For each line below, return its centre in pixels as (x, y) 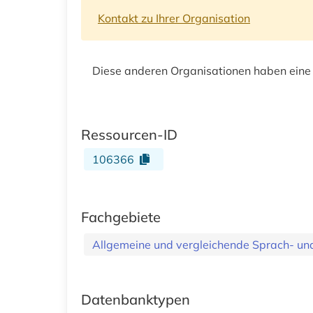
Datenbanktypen (136, 299)
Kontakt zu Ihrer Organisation (174, 18)
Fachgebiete (121, 217)
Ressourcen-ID (129, 134)
